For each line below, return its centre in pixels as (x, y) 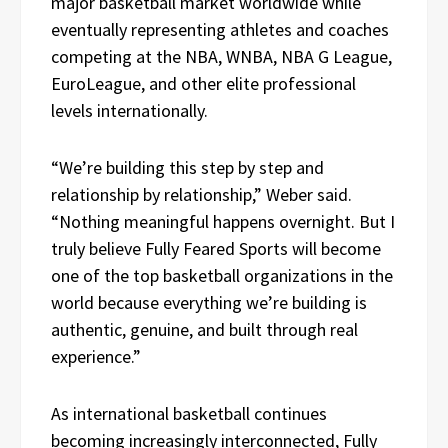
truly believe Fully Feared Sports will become (216, 248)
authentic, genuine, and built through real (204, 329)
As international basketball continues (189, 413)
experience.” (96, 356)
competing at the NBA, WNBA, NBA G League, (221, 56)
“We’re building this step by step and (187, 167)
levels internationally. (129, 110)
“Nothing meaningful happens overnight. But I (223, 221)
